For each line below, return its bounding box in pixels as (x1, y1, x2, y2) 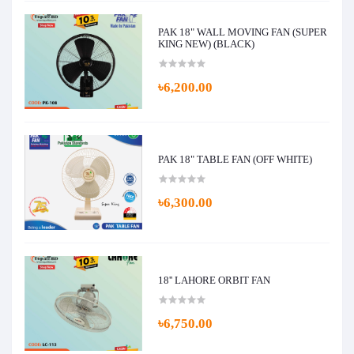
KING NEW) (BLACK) (158, 38, 255, 51)
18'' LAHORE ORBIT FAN (158, 273, 271, 286)
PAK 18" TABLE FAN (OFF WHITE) (158, 153, 313, 165)
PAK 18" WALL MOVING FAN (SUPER (158, 26, 328, 39)
